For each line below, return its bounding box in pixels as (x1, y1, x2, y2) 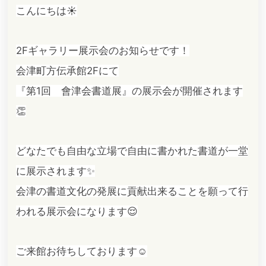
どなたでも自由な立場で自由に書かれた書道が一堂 (15, 144, 248, 157)
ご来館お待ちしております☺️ (15, 245, 147, 257)
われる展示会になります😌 (15, 205, 138, 217)
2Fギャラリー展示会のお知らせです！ (15, 44, 189, 56)
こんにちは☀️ (15, 4, 77, 17)
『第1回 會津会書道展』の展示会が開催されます (15, 84, 243, 97)
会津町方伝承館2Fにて (15, 64, 119, 77)
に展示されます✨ (15, 164, 95, 177)
